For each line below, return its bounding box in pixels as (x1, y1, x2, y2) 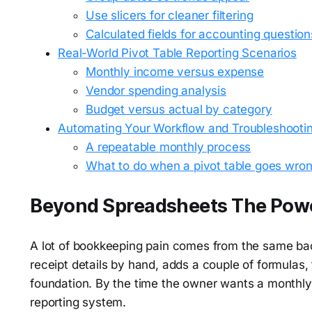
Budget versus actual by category (86, 102, 272, 116)
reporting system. (30, 295, 127, 309)
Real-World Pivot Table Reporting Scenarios (58, 46, 297, 60)
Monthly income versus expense (86, 65, 265, 79)
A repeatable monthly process (86, 140, 251, 154)
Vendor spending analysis (86, 84, 226, 97)
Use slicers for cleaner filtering (86, 8, 253, 22)
